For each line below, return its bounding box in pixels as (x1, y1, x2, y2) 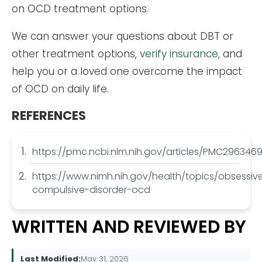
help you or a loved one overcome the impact (12, 64, 242, 79)
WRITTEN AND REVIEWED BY (12, 215, 246, 240)
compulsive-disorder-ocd (32, 183, 150, 197)
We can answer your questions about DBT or (12, 29, 233, 44)
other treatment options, (12, 47, 140, 61)
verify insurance (140, 47, 218, 61)
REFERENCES (12, 107, 86, 125)
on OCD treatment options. (12, 2, 149, 16)
